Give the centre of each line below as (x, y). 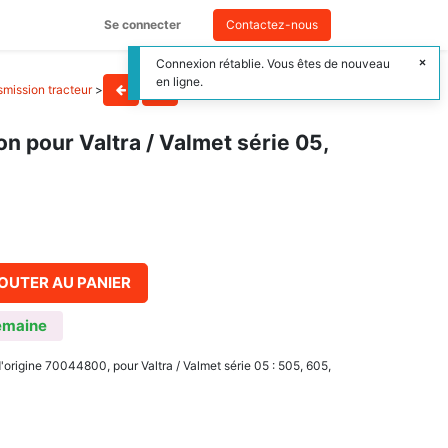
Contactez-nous (272, 24)
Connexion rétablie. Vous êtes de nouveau (273, 63)
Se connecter (142, 24)
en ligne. (179, 81)
